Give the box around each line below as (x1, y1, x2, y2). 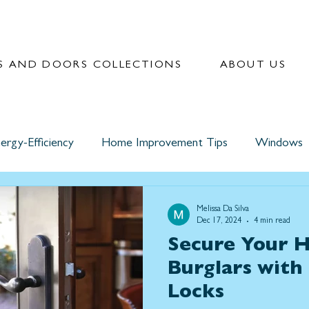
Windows (255, 137, 303, 150)
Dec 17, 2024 (197, 217, 241, 226)
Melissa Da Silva (197, 206, 249, 214)
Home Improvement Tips (101, 137, 228, 150)
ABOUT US (220, 60, 287, 71)
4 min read (254, 217, 290, 226)
